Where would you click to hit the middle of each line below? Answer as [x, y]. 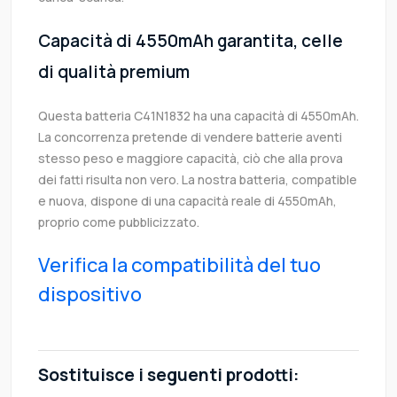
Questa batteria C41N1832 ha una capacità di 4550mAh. [198, 116]
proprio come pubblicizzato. [119, 222]
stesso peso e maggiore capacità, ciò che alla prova [191, 159]
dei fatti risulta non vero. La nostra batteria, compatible [198, 180]
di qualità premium [114, 72]
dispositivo [90, 295]
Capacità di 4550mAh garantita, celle [191, 41]
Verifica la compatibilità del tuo [179, 265]
